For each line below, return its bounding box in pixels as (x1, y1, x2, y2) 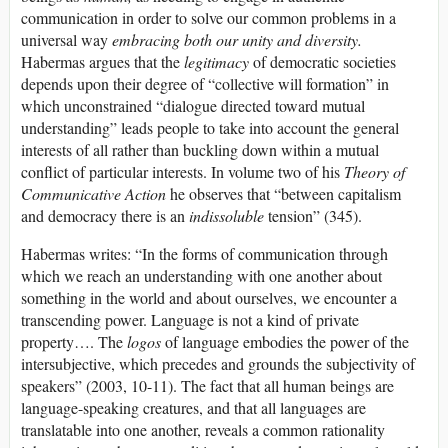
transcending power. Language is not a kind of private (21, 308, 359, 330)
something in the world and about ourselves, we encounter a (21, 286, 397, 308)
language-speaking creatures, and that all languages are (21, 396, 366, 418)
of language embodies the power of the (161, 330, 409, 352)
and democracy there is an (21, 204, 189, 226)
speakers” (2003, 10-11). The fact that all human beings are (21, 374, 394, 396)
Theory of (344, 160, 405, 182)
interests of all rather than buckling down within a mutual (21, 138, 379, 160)
